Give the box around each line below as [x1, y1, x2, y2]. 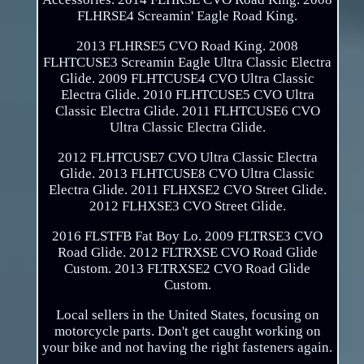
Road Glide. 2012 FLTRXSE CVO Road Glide [57, 245, 318, 261]
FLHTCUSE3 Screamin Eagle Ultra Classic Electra [43, 54, 332, 71]
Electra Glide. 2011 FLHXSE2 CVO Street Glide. [48, 182, 327, 198]
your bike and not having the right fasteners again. [42, 340, 333, 356]
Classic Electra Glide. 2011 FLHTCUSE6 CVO [54, 103, 320, 119]
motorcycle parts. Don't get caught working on [54, 323, 321, 340]
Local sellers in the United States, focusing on [55, 307, 319, 323]
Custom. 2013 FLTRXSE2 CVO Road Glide [64, 261, 311, 277]
